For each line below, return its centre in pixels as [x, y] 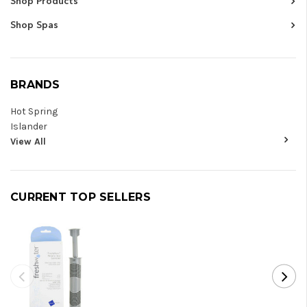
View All [28, 142]
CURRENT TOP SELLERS [81, 197]
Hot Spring [34, 112]
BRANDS [35, 85]
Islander [29, 127]
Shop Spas [34, 25]
